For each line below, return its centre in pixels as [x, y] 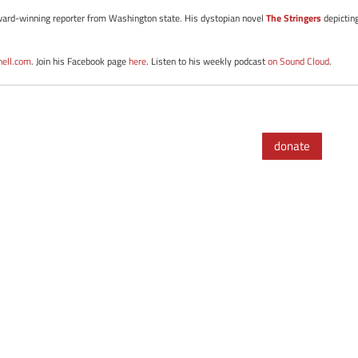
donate [292, 146]
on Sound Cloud [299, 61]
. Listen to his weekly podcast [207, 61]
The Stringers [294, 18]
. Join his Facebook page [80, 61]
